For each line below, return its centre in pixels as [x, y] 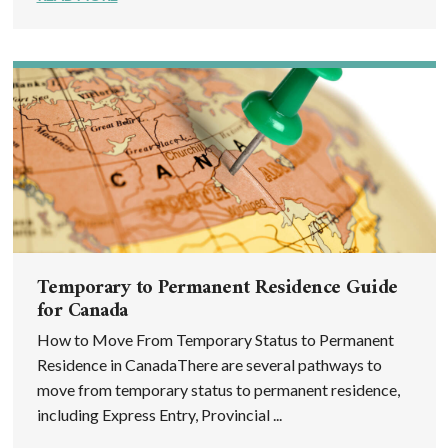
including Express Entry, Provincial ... [159, 415]
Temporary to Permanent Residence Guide [217, 289]
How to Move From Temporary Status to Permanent [215, 340]
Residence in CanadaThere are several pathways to [209, 365]
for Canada [82, 312]
